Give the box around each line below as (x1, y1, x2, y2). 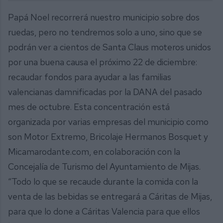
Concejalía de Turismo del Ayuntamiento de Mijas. (8, 160, 201, 172)
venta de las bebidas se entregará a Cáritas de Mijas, (8, 190, 212, 202)
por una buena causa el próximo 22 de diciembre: (8, 56, 197, 68)
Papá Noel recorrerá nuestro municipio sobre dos (8, 11, 200, 23)
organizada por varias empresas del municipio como (8, 115, 209, 127)
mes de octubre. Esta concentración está (8, 101, 170, 112)
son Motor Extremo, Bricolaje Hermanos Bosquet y (8, 130, 208, 142)
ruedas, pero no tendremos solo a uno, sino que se (8, 26, 202, 38)
